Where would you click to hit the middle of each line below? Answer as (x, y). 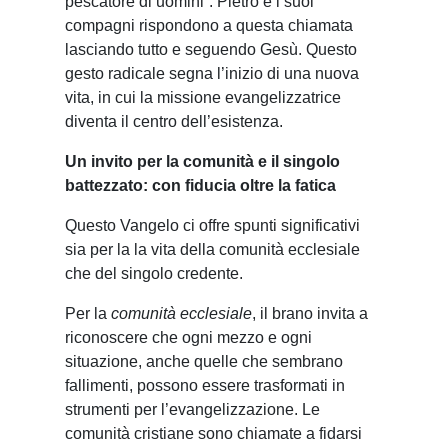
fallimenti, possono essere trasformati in (205, 386)
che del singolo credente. (154, 274)
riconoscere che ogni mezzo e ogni (188, 338)
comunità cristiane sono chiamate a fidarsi (213, 434)
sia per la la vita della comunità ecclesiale (212, 250)
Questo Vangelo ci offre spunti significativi (212, 226)
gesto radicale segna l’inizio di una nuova (212, 74)
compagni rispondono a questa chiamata (209, 26)
